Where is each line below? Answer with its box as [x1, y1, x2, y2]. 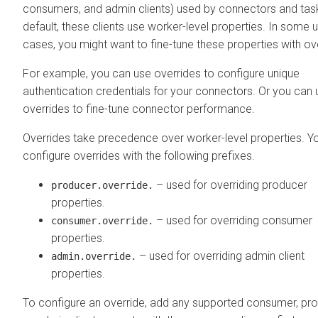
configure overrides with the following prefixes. [23, 148, 255, 163]
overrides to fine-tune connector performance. [23, 102, 255, 116]
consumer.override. [51, 214, 153, 226]
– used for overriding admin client [136, 248, 305, 263]
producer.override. [51, 179, 153, 191]
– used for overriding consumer [153, 213, 312, 227]
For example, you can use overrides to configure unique [23, 66, 300, 80]
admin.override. [51, 250, 136, 262]
